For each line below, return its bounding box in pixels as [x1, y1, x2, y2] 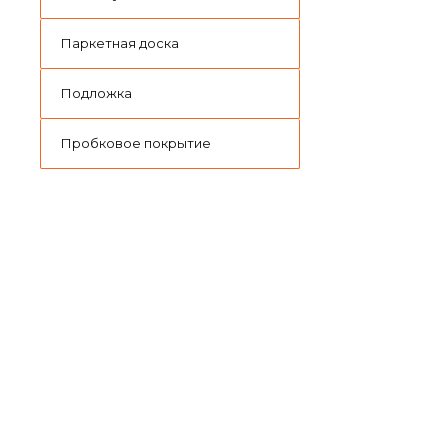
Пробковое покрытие [61, 135, 211, 152]
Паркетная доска [61, 35, 179, 52]
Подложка [61, 85, 132, 102]
